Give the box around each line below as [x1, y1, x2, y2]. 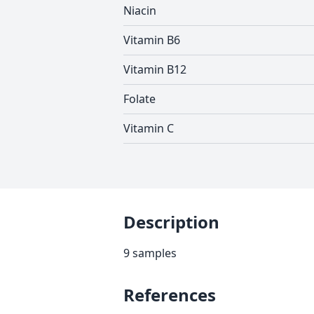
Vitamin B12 [123, 62, 186, 77]
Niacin [123, 3, 156, 18]
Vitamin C [123, 121, 174, 136]
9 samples [123, 245, 177, 261]
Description [123, 210, 219, 233]
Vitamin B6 [123, 32, 180, 48]
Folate [123, 91, 156, 107]
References [123, 283, 216, 306]
